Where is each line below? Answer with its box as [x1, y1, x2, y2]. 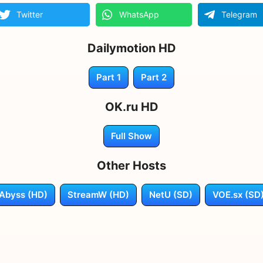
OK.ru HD [104, 99, 159, 114]
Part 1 [96, 71, 121, 83]
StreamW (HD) [68, 188, 129, 200]
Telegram [221, 9, 257, 19]
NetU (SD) [149, 188, 193, 200]
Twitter [16, 9, 43, 19]
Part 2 [141, 71, 167, 83]
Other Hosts [97, 158, 166, 173]
